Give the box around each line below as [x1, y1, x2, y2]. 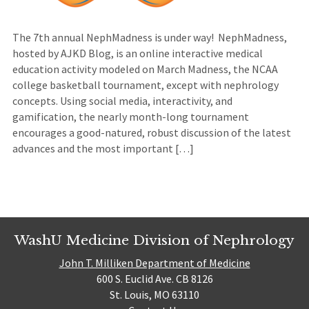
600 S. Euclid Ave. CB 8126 [96, 271, 213, 286]
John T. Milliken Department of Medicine [59, 255, 250, 270]
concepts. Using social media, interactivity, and [12, 94, 232, 108]
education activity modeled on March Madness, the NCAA [12, 62, 278, 77]
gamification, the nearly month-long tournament [12, 110, 249, 124]
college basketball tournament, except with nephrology [12, 78, 279, 92]
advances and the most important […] [12, 141, 194, 156]
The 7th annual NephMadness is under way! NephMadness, [12, 30, 287, 45]
